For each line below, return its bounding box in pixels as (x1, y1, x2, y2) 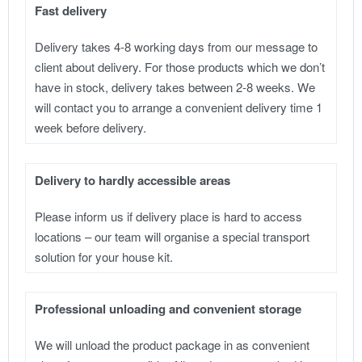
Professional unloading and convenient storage (35, 300, 302, 318)
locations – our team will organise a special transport (35, 227, 310, 245)
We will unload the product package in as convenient (35, 335, 310, 353)
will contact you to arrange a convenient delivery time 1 (35, 99, 323, 116)
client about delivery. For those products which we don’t (35, 58, 326, 76)
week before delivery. (35, 119, 147, 137)
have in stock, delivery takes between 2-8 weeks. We (35, 78, 316, 96)
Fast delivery (35, 2, 107, 20)
